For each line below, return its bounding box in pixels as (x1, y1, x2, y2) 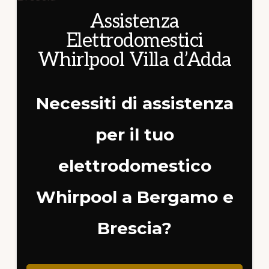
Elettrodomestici (65, 29, 204, 52)
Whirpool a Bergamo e (35, 186, 234, 207)
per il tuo (95, 124, 174, 145)
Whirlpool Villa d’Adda (37, 48, 232, 71)
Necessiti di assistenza (35, 92, 234, 113)
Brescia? (97, 217, 172, 238)
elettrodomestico (58, 155, 211, 176)
